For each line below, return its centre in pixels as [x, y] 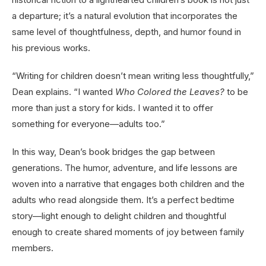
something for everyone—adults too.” [88, 124]
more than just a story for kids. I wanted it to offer [113, 108]
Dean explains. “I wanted [64, 92]
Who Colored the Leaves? [170, 92]
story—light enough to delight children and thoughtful [119, 216]
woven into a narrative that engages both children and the [128, 184]
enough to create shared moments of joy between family [128, 232]
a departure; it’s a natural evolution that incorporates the [125, 16]
